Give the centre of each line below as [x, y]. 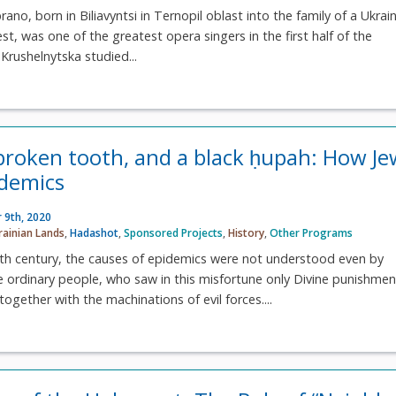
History [247, 232]
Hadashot [95, 232]
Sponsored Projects [174, 232]
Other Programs [312, 232]
